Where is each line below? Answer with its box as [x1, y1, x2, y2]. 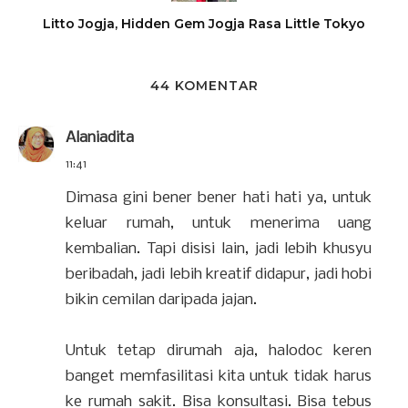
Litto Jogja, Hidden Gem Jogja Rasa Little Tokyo [43, 15, 365, 32]
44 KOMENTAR [149, 77, 259, 94]
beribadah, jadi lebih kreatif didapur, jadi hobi [66, 266, 372, 283]
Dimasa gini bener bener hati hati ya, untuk [66, 189, 372, 207]
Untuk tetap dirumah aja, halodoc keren [66, 342, 372, 360]
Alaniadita [66, 129, 134, 147]
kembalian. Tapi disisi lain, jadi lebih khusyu [66, 240, 372, 258]
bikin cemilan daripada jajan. [66, 291, 257, 309]
